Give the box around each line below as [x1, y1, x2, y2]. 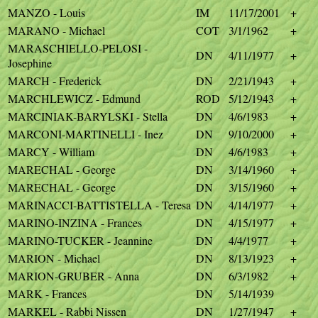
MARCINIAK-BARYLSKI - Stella [8, 109, 168, 124]
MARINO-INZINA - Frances [8, 215, 142, 230]
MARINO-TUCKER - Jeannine [8, 233, 153, 248]
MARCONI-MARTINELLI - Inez [8, 126, 163, 141]
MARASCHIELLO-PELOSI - [8, 40, 148, 55]
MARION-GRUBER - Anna [8, 268, 139, 283]
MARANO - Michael [8, 23, 105, 38]
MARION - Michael [8, 251, 100, 265]
